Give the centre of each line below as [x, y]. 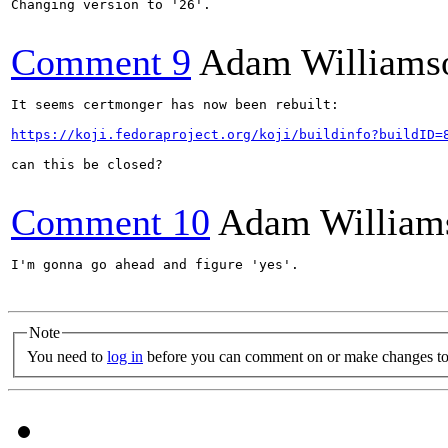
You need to [67, 356]
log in [125, 356]
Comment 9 [101, 62]
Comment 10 [110, 222]
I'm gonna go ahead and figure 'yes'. [155, 264]
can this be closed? [87, 164]
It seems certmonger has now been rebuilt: [175, 104]
